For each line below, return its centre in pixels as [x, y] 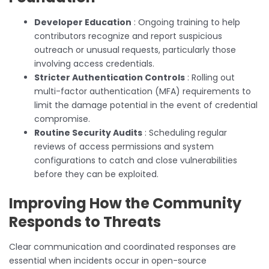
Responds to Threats [85, 222]
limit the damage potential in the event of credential [146, 105]
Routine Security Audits [88, 132]
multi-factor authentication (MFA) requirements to [143, 91]
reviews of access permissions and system [124, 146]
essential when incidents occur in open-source [108, 260]
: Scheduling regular [185, 132]
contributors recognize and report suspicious [128, 36]
